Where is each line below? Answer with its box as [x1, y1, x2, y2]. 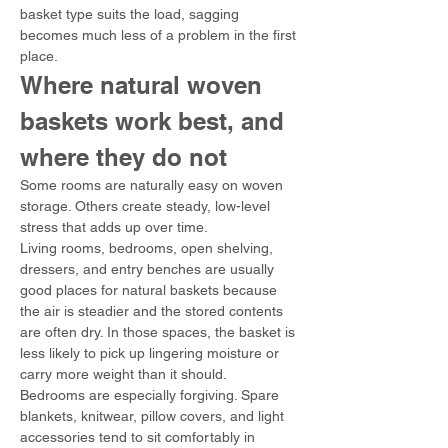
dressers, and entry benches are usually [20, 261, 278, 277]
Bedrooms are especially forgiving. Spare [20, 387, 283, 403]
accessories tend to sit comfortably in [20, 429, 259, 445]
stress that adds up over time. [20, 219, 208, 235]
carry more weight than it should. [20, 366, 227, 382]
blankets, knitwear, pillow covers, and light [20, 408, 288, 424]
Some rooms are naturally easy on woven [20, 177, 287, 193]
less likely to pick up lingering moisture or [20, 345, 283, 361]
